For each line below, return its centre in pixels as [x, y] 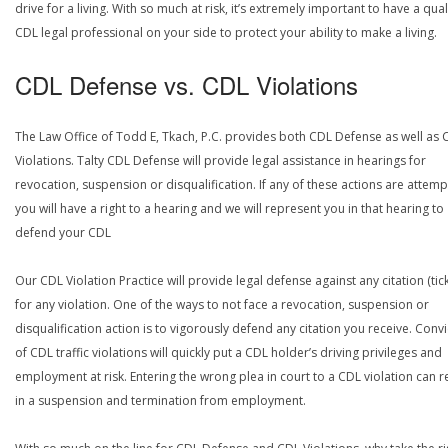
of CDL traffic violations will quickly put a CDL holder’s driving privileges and [228, 352]
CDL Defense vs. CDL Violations [186, 84]
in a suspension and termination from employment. [160, 400]
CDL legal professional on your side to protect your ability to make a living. [226, 32]
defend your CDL [63, 232]
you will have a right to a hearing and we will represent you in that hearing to [229, 208]
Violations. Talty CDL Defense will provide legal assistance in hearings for [220, 160]
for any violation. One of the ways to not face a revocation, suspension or [222, 304]
